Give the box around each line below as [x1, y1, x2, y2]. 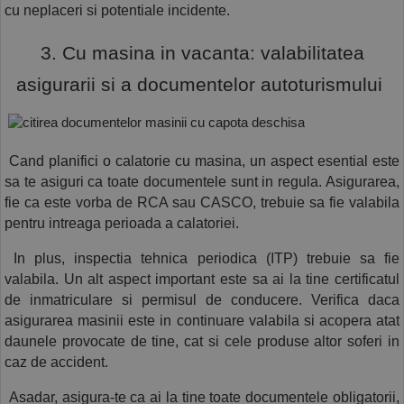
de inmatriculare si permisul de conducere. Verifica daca [5, 291, 399, 308]
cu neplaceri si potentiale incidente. [5, 2, 230, 18]
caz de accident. [5, 353, 108, 370]
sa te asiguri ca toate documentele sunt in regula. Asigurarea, [5, 173, 399, 189]
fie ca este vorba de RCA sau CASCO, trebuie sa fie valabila [5, 194, 399, 210]
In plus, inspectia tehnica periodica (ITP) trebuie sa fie [5, 250, 399, 266]
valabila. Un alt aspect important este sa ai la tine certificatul [5, 271, 399, 287]
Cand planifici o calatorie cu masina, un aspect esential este [5, 152, 399, 169]
